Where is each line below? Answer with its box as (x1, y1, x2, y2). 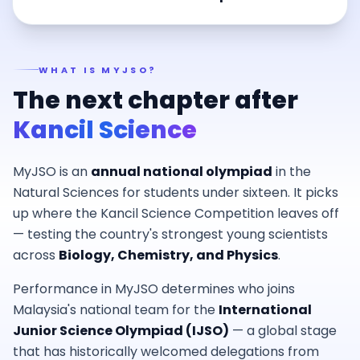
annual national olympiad (91, 162, 272, 181)
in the (272, 162, 311, 181)
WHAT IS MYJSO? (39, 63, 157, 76)
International (219, 300, 312, 319)
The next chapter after (13, 83, 298, 117)
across (13, 245, 59, 264)
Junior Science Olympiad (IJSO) (13, 321, 229, 340)
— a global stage (229, 321, 337, 340)
